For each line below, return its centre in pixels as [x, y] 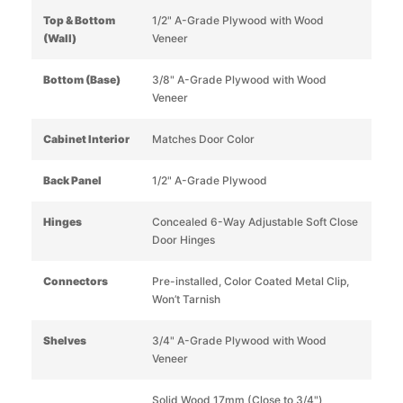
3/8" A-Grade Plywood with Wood [239, 79]
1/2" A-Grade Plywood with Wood [237, 20]
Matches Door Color [203, 139]
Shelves [65, 340]
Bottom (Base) [82, 79]
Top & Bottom [79, 20]
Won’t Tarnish [186, 299]
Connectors [76, 281]
